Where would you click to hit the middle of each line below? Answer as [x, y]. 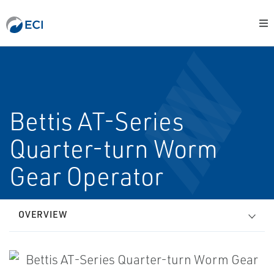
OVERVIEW [43, 214]
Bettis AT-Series [97, 121]
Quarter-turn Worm [113, 149]
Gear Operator [86, 176]
